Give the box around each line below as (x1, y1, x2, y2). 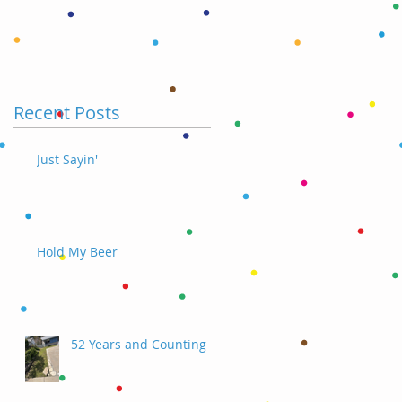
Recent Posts (13, 100, 120, 125)
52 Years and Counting (71, 335, 206, 353)
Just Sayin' (37, 150, 98, 168)
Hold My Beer (37, 242, 118, 260)
